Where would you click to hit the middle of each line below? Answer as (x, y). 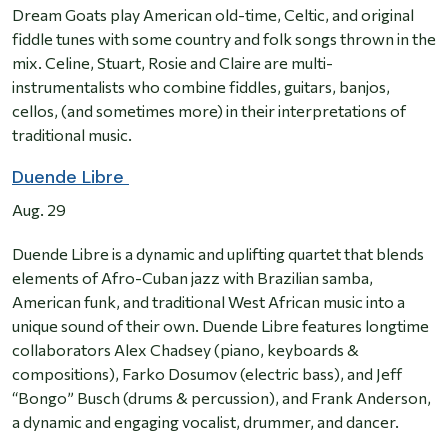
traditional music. (74, 135)
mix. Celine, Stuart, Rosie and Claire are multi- (172, 63)
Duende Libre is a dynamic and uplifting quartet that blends (218, 254)
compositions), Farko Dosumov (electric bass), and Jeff (207, 374)
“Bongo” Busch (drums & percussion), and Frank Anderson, (221, 398)
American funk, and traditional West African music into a (208, 302)
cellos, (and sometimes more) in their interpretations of (209, 111)
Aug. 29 (39, 210)
